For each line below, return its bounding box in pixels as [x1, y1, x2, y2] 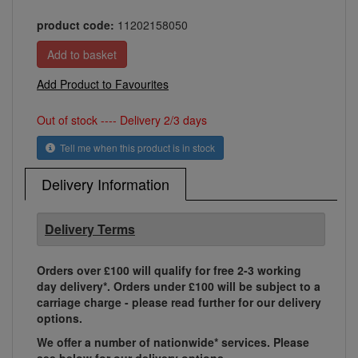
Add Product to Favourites [37, 76, 169, 93]
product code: [37, 17, 114, 34]
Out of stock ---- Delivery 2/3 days [37, 112, 207, 129]
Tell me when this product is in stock [55, 141, 215, 155]
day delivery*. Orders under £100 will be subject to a [37, 278, 320, 295]
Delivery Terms [45, 220, 135, 239]
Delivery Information [42, 173, 169, 195]
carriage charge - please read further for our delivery [37, 294, 321, 311]
